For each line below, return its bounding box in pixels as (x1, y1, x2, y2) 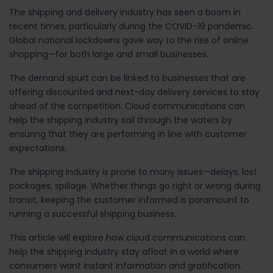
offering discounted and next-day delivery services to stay (9, 85, 260, 98)
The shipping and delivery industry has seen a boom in (9, 5, 241, 18)
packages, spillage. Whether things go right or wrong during (9, 179, 261, 192)
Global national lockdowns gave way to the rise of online (9, 34, 249, 46)
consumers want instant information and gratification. (9, 259, 242, 272)
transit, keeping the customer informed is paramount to (9, 193, 249, 206)
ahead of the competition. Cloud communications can (9, 99, 245, 112)
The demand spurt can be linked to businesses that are (9, 71, 246, 84)
